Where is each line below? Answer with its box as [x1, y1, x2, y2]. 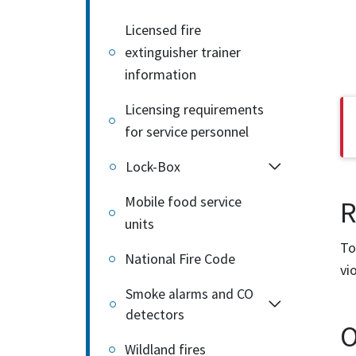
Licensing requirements [125, 100, 264, 118]
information [125, 65, 196, 83]
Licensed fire [125, 21, 201, 39]
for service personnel [125, 122, 249, 141]
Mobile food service [125, 192, 242, 211]
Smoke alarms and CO [126, 285, 253, 303]
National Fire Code [125, 250, 235, 268]
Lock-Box [126, 158, 180, 176]
